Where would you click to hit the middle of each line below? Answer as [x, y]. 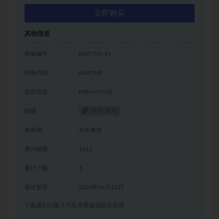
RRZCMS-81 [95, 54]
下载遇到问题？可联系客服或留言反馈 [74, 206]
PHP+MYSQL [96, 92]
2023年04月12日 [101, 187]
